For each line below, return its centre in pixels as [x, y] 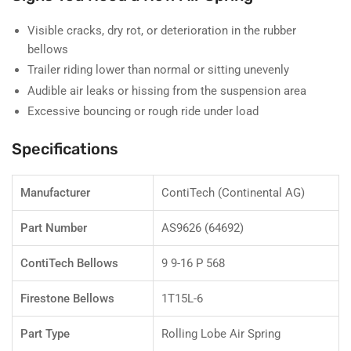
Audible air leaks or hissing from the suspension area [167, 90]
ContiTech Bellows [69, 263]
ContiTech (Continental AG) [233, 192]
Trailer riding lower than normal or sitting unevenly [158, 70]
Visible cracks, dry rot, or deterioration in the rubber [162, 30]
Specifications [65, 148]
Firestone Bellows [67, 298]
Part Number [54, 228]
